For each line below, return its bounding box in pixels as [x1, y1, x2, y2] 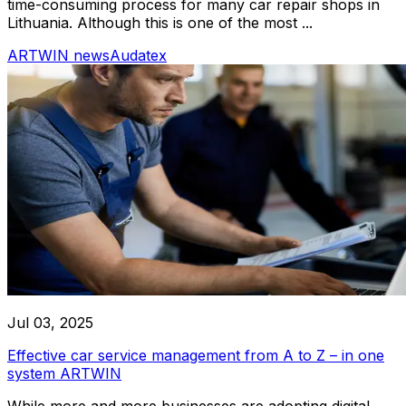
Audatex [110, 45, 167, 64]
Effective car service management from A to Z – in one [7, 345, 384, 364]
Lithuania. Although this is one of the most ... [7, 13, 313, 32]
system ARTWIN [7, 363, 121, 382]
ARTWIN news [7, 45, 110, 64]
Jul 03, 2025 [7, 313, 93, 332]
